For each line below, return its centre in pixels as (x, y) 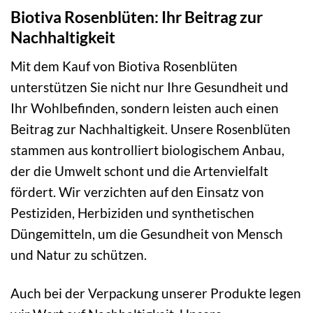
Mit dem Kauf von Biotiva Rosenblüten (124, 66)
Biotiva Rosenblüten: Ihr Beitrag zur (137, 17)
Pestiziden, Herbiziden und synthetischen (132, 212)
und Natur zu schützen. (79, 254)
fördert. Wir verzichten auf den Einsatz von (137, 191)
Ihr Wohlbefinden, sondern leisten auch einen (145, 108)
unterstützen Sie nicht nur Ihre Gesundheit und (150, 87)
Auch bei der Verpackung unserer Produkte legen (156, 293)
